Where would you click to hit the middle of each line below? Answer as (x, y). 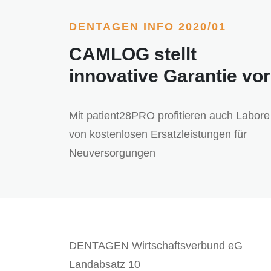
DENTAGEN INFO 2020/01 (148, 27)
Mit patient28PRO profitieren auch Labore (169, 116)
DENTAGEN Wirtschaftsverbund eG (156, 246)
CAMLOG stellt (133, 54)
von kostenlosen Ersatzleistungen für (158, 135)
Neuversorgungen (112, 153)
